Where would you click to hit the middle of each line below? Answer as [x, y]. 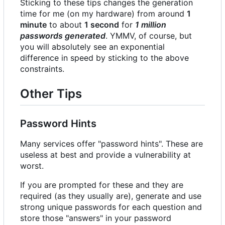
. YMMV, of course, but [149, 36]
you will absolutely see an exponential [92, 47]
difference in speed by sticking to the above [104, 58]
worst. [32, 166]
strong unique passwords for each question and [111, 207]
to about [66, 25]
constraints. [42, 69]
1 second [102, 25]
